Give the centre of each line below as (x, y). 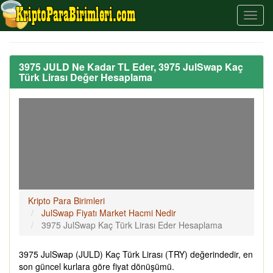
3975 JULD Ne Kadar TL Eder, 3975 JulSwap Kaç (131, 67)
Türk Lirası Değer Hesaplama (86, 77)
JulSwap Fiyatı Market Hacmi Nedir (109, 213)
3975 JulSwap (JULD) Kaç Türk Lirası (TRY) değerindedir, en (136, 254)
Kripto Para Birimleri (66, 200)
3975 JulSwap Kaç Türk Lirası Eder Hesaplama (132, 225)
